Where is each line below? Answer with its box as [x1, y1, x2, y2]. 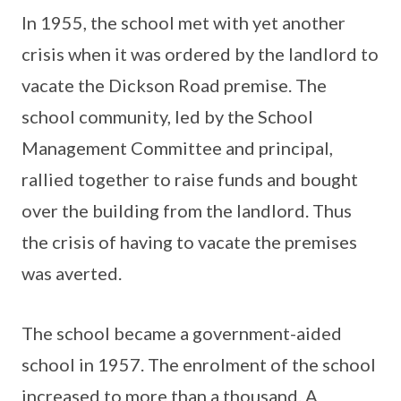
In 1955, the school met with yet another [21, 11, 346, 33]
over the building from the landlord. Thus [21, 199, 352, 221]
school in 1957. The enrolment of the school [21, 353, 376, 375]
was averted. [21, 261, 122, 284]
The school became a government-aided [21, 321, 342, 344]
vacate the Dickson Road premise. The [21, 73, 327, 96]
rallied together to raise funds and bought [21, 167, 358, 190]
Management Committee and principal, [21, 136, 333, 158]
